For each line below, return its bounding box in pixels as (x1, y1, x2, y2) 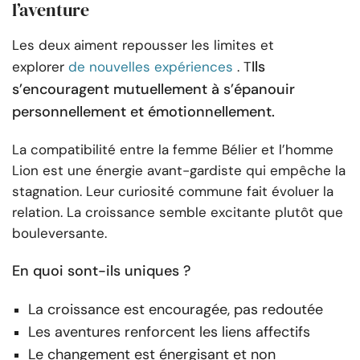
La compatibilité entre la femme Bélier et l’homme (12, 141, 333, 159)
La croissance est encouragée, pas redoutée (28, 300, 323, 320)
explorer (12, 58, 64, 76)
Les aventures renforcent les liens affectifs (28, 322, 310, 342)
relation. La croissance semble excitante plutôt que (12, 203, 343, 222)
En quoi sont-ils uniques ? (12, 261, 190, 281)
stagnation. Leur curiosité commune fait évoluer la (12, 182, 333, 201)
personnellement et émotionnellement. (12, 102, 275, 122)
